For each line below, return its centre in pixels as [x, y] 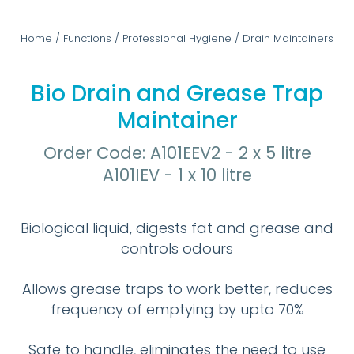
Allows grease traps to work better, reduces [177, 289]
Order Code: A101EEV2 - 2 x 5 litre [177, 153]
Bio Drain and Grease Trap [177, 94]
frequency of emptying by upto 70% [177, 309]
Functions [87, 38]
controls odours [177, 249]
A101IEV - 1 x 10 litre [177, 175]
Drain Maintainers [288, 38]
